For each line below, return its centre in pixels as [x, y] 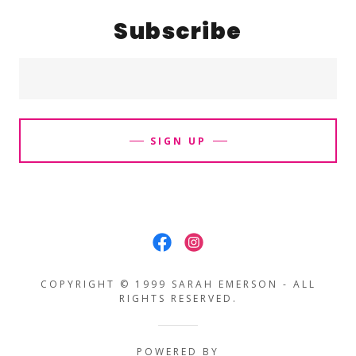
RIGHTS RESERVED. [178, 299]
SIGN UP [178, 141]
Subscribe [178, 32]
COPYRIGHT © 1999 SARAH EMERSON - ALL [178, 284]
